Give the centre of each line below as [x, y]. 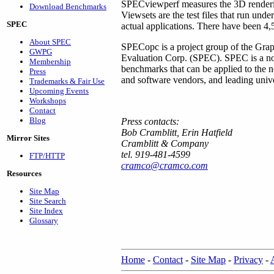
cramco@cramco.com [165, 165]
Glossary [44, 220]
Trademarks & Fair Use [67, 81]
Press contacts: [150, 121]
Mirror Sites [28, 138]
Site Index [46, 211]
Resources [24, 173]
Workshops [48, 101]
